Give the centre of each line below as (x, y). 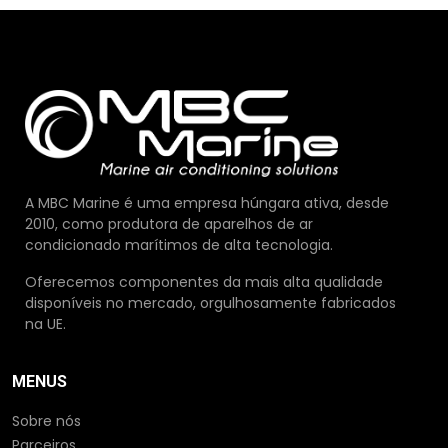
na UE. (45, 324)
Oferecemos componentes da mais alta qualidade (204, 282)
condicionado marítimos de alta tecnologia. (179, 245)
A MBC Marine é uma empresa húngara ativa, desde (207, 203)
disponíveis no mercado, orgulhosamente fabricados (210, 303)
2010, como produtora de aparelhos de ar (169, 224)
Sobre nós (46, 421)
